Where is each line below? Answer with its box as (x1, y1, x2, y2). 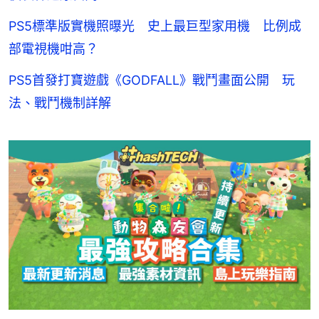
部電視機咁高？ (9, 41, 98, 56)
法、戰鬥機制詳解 (9, 95, 111, 110)
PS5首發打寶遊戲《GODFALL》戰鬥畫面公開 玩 (9, 72, 295, 88)
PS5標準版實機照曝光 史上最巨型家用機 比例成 (9, 18, 301, 33)
